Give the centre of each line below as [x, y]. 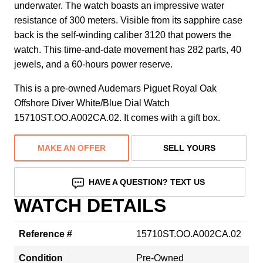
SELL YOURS [189, 148]
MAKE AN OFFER [72, 148]
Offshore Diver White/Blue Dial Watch [92, 103]
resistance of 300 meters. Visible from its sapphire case [128, 20]
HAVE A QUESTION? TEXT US [147, 182]
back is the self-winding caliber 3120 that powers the [123, 35]
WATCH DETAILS [90, 205]
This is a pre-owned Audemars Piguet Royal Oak [115, 88]
